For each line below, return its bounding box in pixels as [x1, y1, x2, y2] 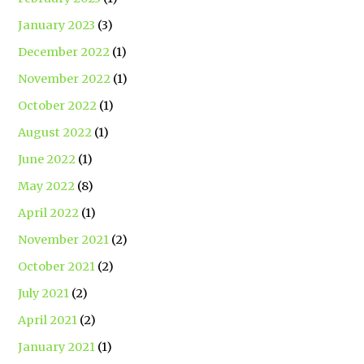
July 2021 [18, 286, 70, 301]
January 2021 [18, 340, 96, 355]
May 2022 [18, 179, 76, 194]
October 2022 [18, 98, 97, 114]
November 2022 [18, 71, 111, 87]
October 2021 [18, 259, 96, 275]
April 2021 [18, 313, 78, 328]
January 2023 [18, 18, 96, 33]
